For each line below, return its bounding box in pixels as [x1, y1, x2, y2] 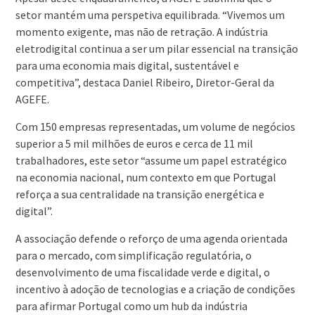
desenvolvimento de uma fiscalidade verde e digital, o [15, 265, 270, 280]
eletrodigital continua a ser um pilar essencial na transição [15, 41, 298, 56]
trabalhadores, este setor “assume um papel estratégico [15, 153, 287, 168]
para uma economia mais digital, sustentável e [15, 58, 239, 73]
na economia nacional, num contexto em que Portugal [15, 170, 276, 185]
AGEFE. [15, 92, 49, 107]
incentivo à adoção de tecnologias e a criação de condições [15, 282, 295, 297]
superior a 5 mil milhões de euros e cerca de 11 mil [15, 136, 253, 151]
